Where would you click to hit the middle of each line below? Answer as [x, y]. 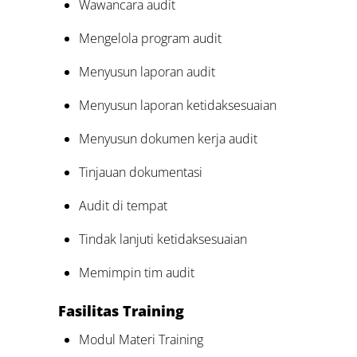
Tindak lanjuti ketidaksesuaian [163, 239]
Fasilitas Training [122, 310]
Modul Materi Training [141, 339]
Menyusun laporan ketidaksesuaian [177, 105]
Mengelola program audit [150, 38]
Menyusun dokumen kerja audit [168, 138]
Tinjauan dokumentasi [140, 172]
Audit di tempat [123, 205]
